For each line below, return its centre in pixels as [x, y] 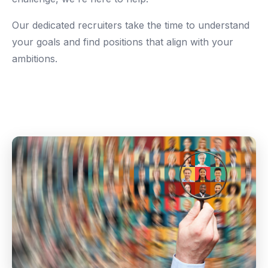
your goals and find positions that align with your [123, 42]
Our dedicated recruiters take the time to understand [131, 25]
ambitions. [35, 58]
